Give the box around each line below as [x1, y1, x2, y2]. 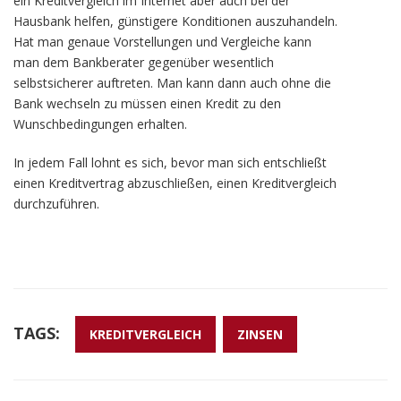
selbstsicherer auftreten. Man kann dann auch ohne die [13, 74, 331, 91]
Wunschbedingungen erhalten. [13, 115, 187, 132]
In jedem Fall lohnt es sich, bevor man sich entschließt [13, 154, 327, 171]
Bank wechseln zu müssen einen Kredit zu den [13, 95, 281, 112]
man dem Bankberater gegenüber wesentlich [13, 54, 274, 71]
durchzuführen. [13, 195, 99, 212]
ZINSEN [237, 326, 283, 343]
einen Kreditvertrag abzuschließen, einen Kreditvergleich [13, 175, 337, 192]
